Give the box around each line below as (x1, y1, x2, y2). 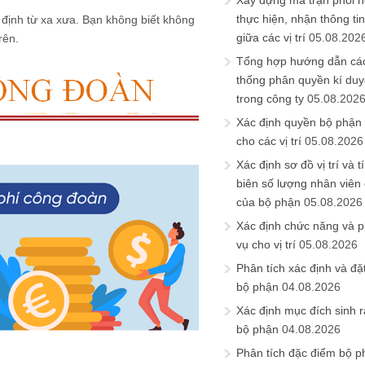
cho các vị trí (236, 134, 301, 147)
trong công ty (236, 92, 304, 105)
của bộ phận (236, 196, 301, 209)
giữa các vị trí (236, 31, 306, 44)
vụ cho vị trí (236, 238, 296, 251)
